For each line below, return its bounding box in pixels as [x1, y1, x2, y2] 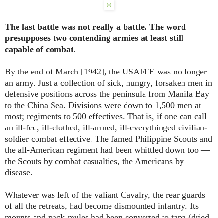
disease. [5, 167, 33, 178]
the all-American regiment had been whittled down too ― [5, 145, 210, 155]
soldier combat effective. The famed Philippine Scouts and [5, 134, 212, 144]
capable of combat [5, 44, 73, 54]
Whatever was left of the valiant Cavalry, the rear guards [5, 190, 205, 200]
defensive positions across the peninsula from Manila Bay [5, 89, 209, 99]
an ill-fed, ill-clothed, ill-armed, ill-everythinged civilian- [5, 123, 207, 133]
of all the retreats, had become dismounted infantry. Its [5, 201, 199, 211]
